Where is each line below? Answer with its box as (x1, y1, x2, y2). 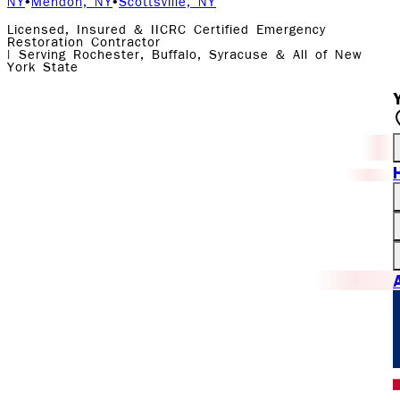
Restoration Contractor (7, 37, 161, 50)
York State (7, 62, 79, 75)
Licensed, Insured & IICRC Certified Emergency (7, 24, 326, 37)
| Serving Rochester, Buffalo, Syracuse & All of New (7, 49, 362, 62)
